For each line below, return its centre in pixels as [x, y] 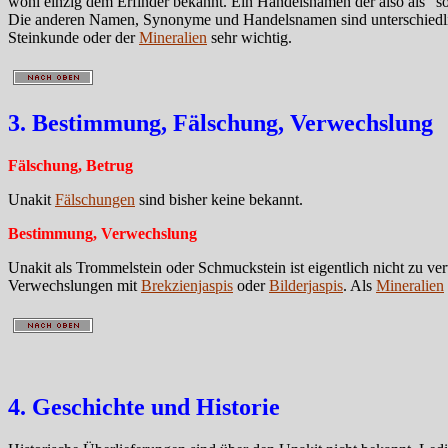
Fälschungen [95, 199]
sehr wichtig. [249, 38]
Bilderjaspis [306, 285]
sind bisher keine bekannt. [219, 199]
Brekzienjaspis [187, 285]
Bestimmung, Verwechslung [102, 233]
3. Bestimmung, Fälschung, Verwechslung [220, 123]
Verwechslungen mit [74, 285]
